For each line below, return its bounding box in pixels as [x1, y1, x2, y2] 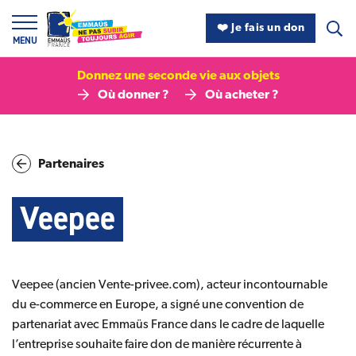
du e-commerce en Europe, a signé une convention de [12, 299, 304, 311]
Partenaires [38, 158, 104, 171]
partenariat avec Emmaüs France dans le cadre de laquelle [12, 319, 324, 331]
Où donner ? [98, 89, 169, 102]
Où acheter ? [205, 89, 279, 102]
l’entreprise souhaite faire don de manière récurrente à [12, 339, 302, 351]
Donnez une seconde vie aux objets [76, 70, 280, 83]
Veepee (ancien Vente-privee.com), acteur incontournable [12, 279, 327, 292]
